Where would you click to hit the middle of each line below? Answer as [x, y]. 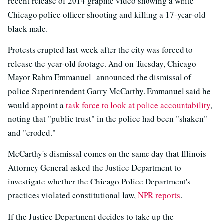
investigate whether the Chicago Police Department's [99, 182]
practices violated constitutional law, [73, 195]
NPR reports [159, 195]
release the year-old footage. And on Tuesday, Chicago [102, 64]
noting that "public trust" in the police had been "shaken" [108, 119]
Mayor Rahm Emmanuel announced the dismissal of [100, 77]
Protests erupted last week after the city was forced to [100, 50]
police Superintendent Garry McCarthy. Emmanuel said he [109, 91]
